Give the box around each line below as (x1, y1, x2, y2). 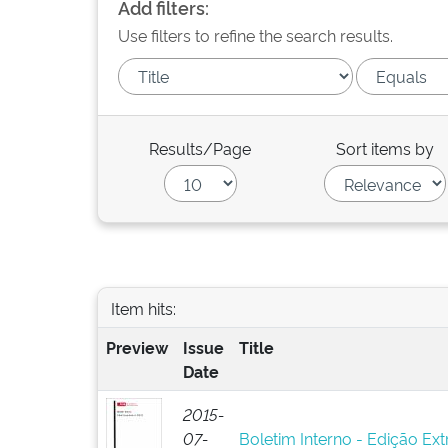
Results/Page (149, 137, 252, 159)
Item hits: (110, 296, 176, 319)
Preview (105, 336, 168, 358)
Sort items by (336, 137, 435, 159)
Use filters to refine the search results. (118, 24, 393, 46)
